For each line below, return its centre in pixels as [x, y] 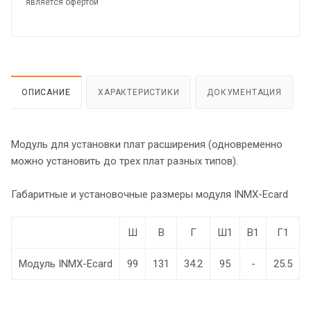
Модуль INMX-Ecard [66, 264]
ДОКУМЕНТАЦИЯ [244, 93]
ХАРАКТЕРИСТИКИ [139, 93]
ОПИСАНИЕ [46, 93]
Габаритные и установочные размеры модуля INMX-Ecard [150, 195]
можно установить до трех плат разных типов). [125, 161]
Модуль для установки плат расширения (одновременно [147, 145]
